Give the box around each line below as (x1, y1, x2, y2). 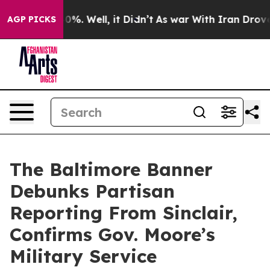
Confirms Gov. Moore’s (10, 223, 215, 246)
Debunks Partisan (10, 180, 175, 202)
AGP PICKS (7, 14, 56, 25)
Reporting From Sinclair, (10, 201, 237, 224)
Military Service (10, 245, 157, 268)
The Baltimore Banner (10, 158, 213, 181)
